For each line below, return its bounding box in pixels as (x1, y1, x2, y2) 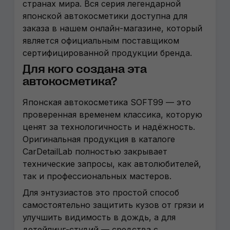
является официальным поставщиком (23, 35, 179, 46)
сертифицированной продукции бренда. (23, 48, 195, 58)
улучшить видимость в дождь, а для (23, 212, 176, 222)
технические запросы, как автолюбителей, (23, 159, 201, 169)
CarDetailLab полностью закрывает (23, 146, 167, 157)
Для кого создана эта (23, 63, 147, 75)
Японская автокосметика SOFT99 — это (23, 97, 191, 107)
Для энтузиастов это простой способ (23, 187, 179, 198)
